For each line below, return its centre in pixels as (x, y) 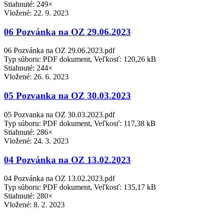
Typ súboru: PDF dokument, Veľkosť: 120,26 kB (80, 59)
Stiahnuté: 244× (28, 68)
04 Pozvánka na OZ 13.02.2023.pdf (59, 179)
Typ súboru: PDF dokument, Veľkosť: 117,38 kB (80, 123)
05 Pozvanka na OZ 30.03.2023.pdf (59, 114)
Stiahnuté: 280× (28, 196)
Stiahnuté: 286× (28, 132)
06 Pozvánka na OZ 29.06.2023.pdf (59, 51)
